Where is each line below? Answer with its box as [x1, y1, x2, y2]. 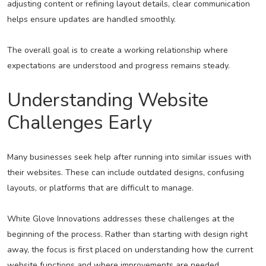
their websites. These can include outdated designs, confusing [7, 167, 244, 179]
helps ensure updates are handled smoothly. [7, 14, 176, 26]
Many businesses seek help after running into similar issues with [7, 151, 251, 163]
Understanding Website [7, 87, 208, 113]
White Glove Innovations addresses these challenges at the [7, 213, 235, 225]
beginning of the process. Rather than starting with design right [7, 229, 248, 240]
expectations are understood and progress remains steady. [7, 60, 230, 72]
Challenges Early [7, 110, 152, 136]
